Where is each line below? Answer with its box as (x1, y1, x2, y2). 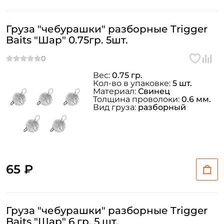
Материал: (93, 86, 138, 96)
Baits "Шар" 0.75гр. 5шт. (6, 34, 128, 46)
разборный (138, 102, 186, 112)
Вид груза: (93, 102, 138, 112)
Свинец (138, 86, 170, 96)
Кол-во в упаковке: (93, 78, 172, 88)
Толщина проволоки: (93, 94, 181, 104)
